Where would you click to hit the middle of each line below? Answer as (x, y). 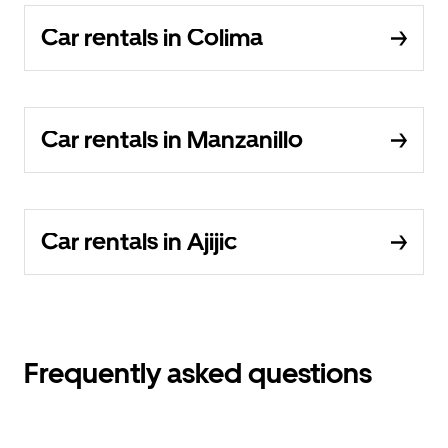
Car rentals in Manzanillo (172, 140)
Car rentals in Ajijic (139, 242)
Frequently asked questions (198, 373)
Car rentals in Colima (152, 38)
